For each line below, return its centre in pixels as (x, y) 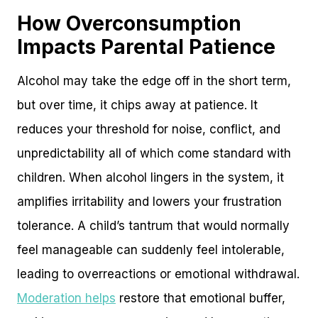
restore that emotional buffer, (201, 298)
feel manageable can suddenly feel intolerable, (151, 250)
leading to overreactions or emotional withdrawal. (158, 274)
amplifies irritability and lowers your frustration (149, 201)
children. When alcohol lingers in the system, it (150, 177)
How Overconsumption (129, 23)
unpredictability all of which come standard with (154, 153)
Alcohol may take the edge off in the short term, (154, 81)
